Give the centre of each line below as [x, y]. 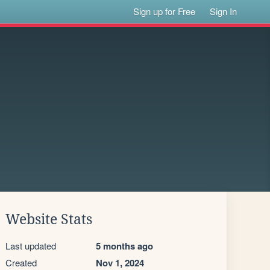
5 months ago [124, 246]
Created [21, 262]
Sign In [224, 11]
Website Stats [49, 219]
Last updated [31, 246]
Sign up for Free [165, 11]
